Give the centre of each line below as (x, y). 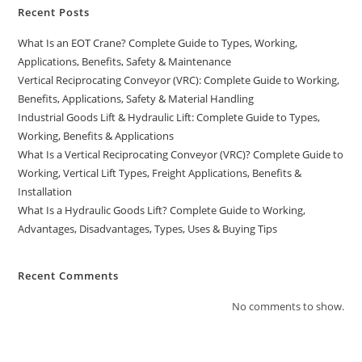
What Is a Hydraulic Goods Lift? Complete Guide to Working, (162, 210)
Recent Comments (69, 275)
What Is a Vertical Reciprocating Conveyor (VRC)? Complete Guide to (181, 154)
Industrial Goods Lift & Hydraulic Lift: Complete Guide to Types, (169, 117)
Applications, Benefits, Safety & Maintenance (125, 61)
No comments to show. (288, 306)
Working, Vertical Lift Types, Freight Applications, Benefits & (160, 173)
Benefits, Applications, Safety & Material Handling (136, 98)
